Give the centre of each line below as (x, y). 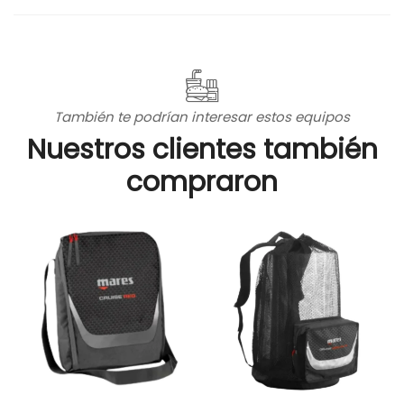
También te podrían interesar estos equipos (202, 117)
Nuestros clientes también (202, 150)
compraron (202, 182)
